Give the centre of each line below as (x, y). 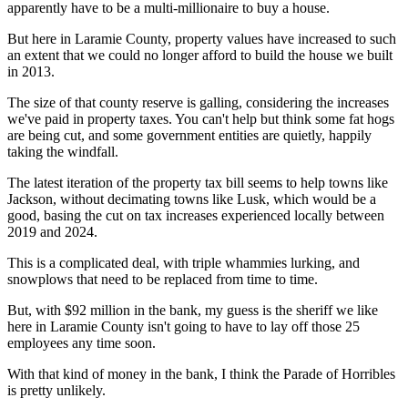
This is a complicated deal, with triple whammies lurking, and (184, 262)
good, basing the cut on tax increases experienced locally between (196, 215)
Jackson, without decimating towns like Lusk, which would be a (192, 199)
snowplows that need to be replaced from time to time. (163, 279)
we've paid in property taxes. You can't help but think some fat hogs (201, 118)
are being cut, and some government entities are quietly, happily (189, 135)
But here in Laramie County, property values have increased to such (202, 38)
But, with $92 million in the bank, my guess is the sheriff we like (193, 310)
